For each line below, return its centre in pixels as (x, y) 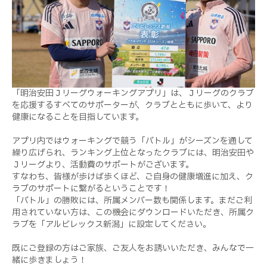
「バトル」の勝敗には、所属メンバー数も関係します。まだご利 (132, 200)
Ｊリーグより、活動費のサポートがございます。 (103, 164)
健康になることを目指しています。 (78, 117)
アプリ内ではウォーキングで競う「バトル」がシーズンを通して (132, 141)
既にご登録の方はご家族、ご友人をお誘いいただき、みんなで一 (133, 248)
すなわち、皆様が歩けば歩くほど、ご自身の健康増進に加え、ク (133, 176)
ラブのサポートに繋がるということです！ (91, 188)
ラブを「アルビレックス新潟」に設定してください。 (111, 224)
